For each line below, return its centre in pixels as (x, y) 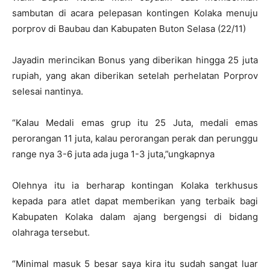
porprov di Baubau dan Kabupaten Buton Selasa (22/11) (129, 29)
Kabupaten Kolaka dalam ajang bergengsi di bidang (135, 217)
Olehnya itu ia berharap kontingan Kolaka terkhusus (135, 186)
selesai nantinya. (48, 92)
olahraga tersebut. (51, 233)
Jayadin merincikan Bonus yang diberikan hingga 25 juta (135, 60)
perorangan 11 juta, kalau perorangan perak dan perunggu (135, 139)
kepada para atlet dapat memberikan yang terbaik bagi (135, 201)
